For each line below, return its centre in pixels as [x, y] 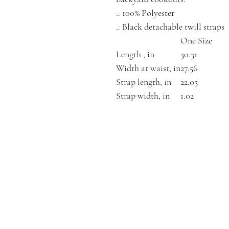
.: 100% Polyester [145, 13]
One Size [196, 40]
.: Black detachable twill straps [170, 27]
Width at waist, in [148, 68]
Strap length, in [144, 82]
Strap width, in [143, 96]
